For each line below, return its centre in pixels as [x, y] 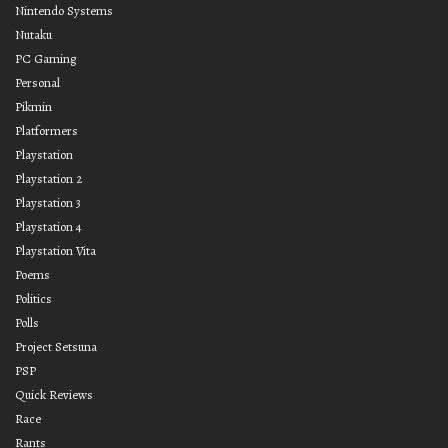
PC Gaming [45, 58]
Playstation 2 [48, 178]
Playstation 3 [48, 202]
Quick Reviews [54, 394]
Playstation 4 [48, 226]
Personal [37, 82]
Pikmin [33, 106]
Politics [33, 298]
